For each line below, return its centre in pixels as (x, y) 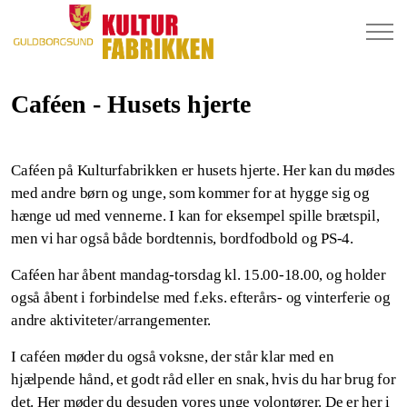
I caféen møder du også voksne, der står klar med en (173, 357)
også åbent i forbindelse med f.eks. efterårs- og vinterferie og (201, 298)
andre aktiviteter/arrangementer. (111, 320)
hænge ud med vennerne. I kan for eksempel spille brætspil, (195, 216)
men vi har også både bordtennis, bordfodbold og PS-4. (182, 238)
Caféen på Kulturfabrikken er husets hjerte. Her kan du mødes (203, 170)
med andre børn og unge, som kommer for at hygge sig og (190, 193)
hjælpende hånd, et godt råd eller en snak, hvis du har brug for (203, 379)
